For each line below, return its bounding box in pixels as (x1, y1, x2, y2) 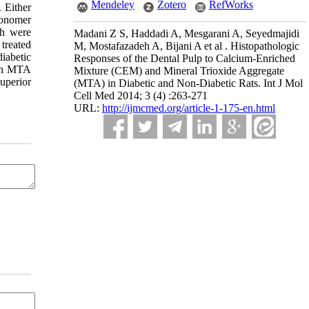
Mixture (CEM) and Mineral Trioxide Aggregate (74, 65, 284, 77)
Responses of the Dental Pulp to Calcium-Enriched (74, 52, 295, 64)
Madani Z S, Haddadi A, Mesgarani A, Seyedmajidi (74, 28, 299, 39)
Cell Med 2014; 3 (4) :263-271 (74, 90, 208, 101)
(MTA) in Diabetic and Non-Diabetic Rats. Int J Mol (74, 77, 303, 89)
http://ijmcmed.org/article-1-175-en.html (102, 102, 275, 114)
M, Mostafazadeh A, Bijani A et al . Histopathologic (74, 40, 299, 52)
